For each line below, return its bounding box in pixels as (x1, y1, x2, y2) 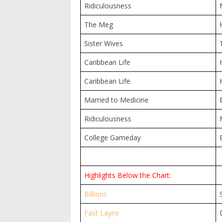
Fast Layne (84, 208, 119, 218)
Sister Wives (84, 38, 123, 48)
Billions (84, 189, 107, 199)
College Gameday (84, 132, 141, 142)
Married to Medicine (84, 95, 149, 105)
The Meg (84, 19, 113, 29)
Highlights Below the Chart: (84, 170, 171, 180)
